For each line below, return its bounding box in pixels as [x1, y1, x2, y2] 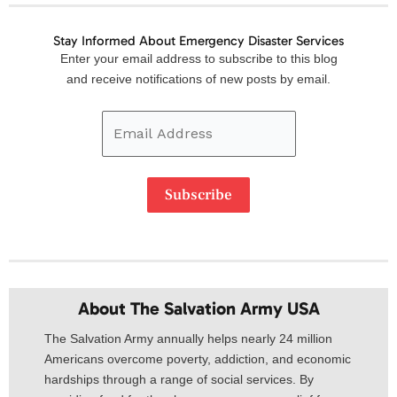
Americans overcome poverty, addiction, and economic [44, 352, 351, 367]
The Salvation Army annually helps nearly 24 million [44, 331, 332, 346]
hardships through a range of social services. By [44, 372, 314, 387]
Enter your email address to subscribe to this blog [59, 51, 338, 66]
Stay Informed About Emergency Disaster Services [53, 32, 344, 49]
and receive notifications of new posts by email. [66, 71, 331, 86]
